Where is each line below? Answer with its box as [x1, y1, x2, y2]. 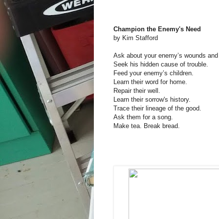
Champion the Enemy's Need [113, 25, 201, 33]
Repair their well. [113, 87, 160, 94]
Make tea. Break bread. [113, 122, 180, 130]
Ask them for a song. [113, 113, 173, 121]
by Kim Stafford [113, 34, 158, 42]
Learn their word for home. [113, 78, 187, 86]
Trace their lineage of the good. [113, 104, 201, 112]
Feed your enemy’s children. [113, 69, 194, 77]
